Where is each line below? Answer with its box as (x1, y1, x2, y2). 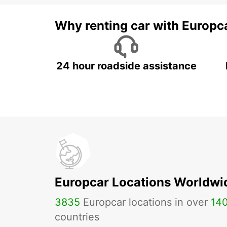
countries (55, 210, 99, 223)
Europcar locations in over (80, 196, 211, 208)
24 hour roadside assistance (56, 59, 197, 72)
